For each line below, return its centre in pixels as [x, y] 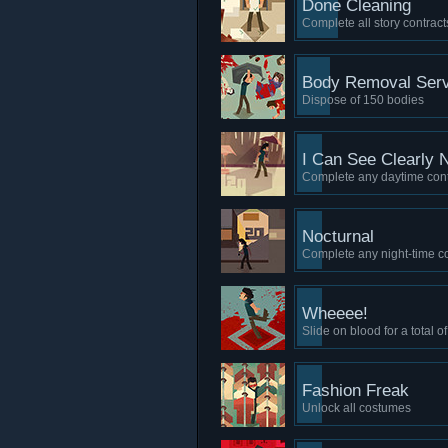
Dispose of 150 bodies [363, 100]
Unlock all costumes [356, 408]
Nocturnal [338, 236]
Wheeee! [335, 313]
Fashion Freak [355, 390]
